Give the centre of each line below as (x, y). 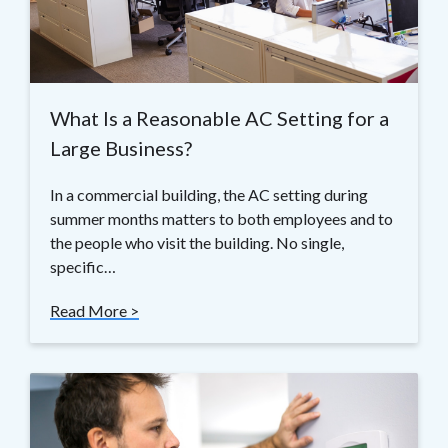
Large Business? (121, 148)
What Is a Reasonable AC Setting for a (219, 118)
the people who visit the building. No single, (197, 243)
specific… (83, 267)
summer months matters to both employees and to (221, 219)
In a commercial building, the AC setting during (209, 195)
